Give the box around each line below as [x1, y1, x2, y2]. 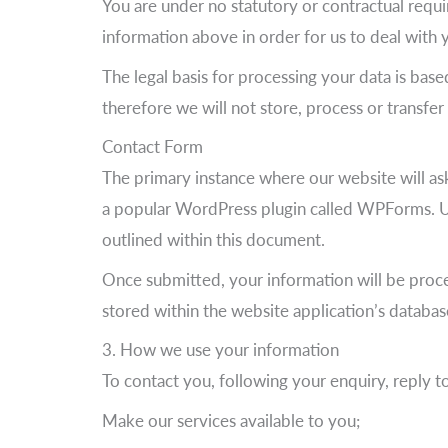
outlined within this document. [102, 229, 325, 250]
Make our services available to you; [102, 409, 360, 431]
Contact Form [102, 136, 203, 157]
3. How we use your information [102, 339, 339, 360]
